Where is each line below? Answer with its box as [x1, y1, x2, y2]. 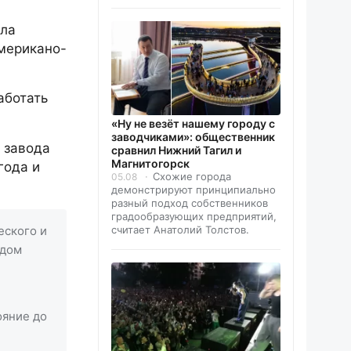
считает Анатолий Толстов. [111, 223, 249, 236]
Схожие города [153, 169, 231, 183]
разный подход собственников [111, 196, 268, 209]
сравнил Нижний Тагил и [111, 143, 241, 157]
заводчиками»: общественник [111, 129, 275, 143]
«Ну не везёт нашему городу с [111, 116, 275, 130]
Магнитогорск [111, 156, 190, 170]
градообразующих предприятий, [111, 209, 277, 223]
